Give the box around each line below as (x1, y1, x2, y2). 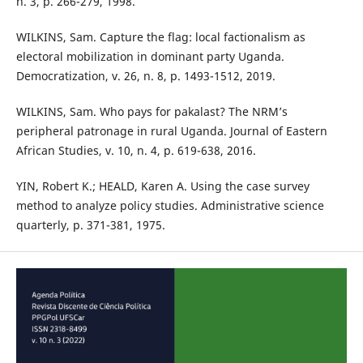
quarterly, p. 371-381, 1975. (15, 217, 165, 233)
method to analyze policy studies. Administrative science (15, 198, 324, 214)
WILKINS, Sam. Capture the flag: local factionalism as (15, 29, 305, 45)
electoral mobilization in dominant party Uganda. (15, 49, 284, 65)
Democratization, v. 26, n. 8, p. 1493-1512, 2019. (15, 68, 275, 84)
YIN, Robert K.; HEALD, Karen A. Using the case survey (15, 178, 310, 194)
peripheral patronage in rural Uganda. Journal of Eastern (15, 123, 327, 139)
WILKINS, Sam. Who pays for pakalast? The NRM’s (15, 104, 288, 120)
